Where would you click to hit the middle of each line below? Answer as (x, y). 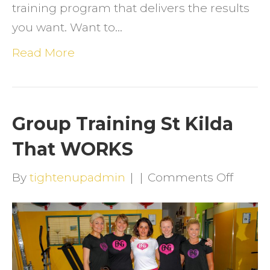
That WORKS (73, 149)
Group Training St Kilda (123, 124)
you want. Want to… (67, 27)
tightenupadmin (77, 177)
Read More (43, 52)
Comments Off (190, 177)
